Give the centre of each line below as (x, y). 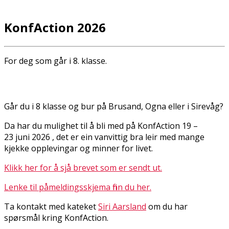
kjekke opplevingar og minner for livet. (78, 148)
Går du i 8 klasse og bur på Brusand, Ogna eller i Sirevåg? (114, 106)
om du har (167, 206)
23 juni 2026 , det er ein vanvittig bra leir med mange (104, 137)
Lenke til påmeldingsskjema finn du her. (78, 187)
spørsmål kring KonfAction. (56, 217)
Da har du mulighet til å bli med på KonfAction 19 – (101, 125)
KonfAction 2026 (55, 27)
